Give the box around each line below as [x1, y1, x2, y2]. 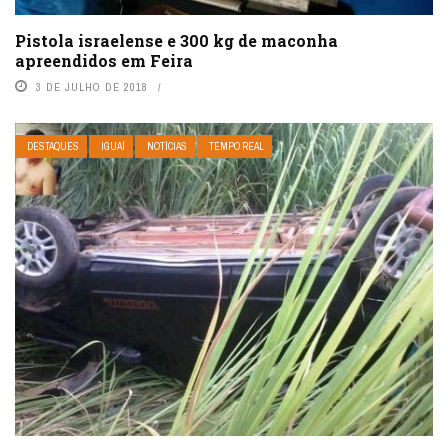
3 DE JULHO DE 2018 [36, 79, 148, 94]
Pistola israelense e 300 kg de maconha [15, 29, 338, 51]
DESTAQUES [27, 139, 79, 153]
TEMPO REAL [209, 139, 264, 153]
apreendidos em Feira [15, 49, 193, 71]
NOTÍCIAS [147, 139, 187, 153]
